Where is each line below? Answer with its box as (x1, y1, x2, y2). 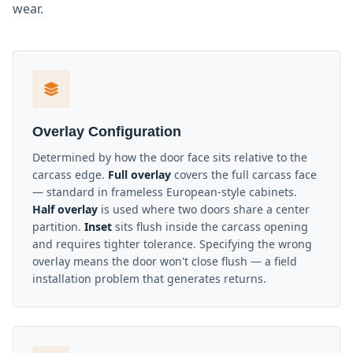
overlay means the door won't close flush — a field (32, 254, 297, 269)
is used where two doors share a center (98, 202, 310, 217)
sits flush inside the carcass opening (112, 219, 308, 235)
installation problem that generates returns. (32, 271, 266, 287)
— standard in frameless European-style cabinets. (32, 184, 297, 200)
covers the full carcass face (171, 167, 317, 183)
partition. (32, 219, 84, 235)
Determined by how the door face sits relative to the (32, 150, 307, 165)
